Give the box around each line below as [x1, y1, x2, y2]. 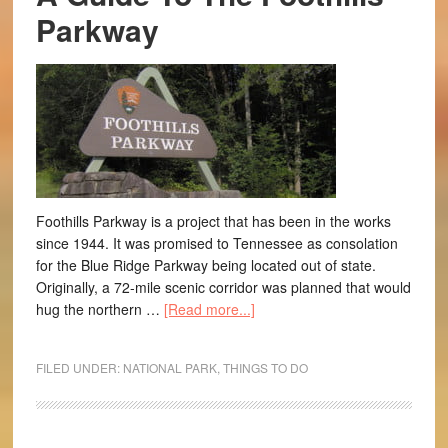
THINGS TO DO [222, 359, 308, 376]
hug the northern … [35, 299, 164, 319]
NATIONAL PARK [122, 359, 217, 376]
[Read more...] [163, 299, 255, 319]
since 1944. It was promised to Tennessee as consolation [35, 233, 398, 253]
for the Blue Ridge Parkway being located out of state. [35, 255, 376, 275]
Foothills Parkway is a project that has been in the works [35, 211, 391, 231]
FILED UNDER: [35, 359, 123, 376]
